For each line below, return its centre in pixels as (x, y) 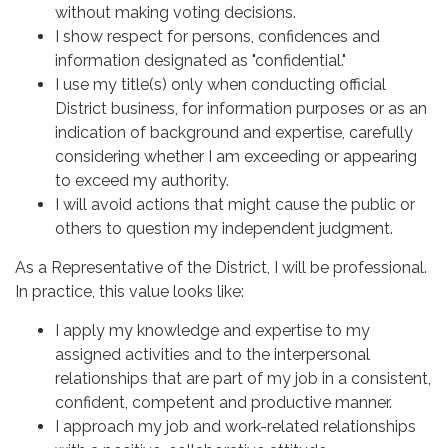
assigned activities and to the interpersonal (212, 354)
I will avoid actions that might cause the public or (235, 204)
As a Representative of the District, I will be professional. (221, 267)
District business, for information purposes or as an (241, 108)
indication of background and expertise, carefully (234, 132)
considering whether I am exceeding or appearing (236, 156)
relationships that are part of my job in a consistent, (243, 378)
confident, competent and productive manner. (223, 402)
